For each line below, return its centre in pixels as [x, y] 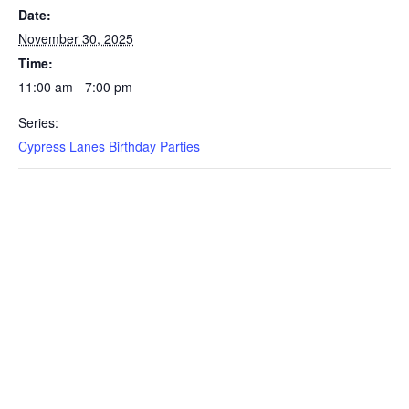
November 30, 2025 [76, 38]
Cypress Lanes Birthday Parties [109, 146]
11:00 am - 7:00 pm [75, 87]
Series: [38, 122]
